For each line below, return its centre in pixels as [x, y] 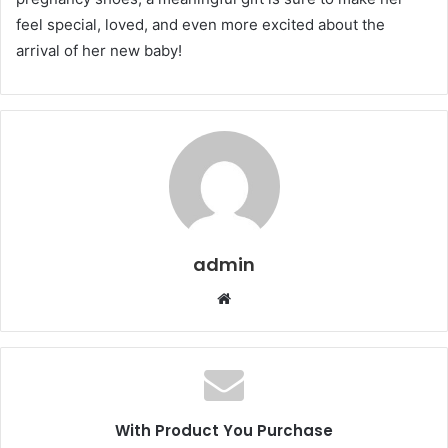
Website [258, 297]
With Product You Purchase [224, 430]
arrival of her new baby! [99, 50]
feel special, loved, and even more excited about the [200, 24]
